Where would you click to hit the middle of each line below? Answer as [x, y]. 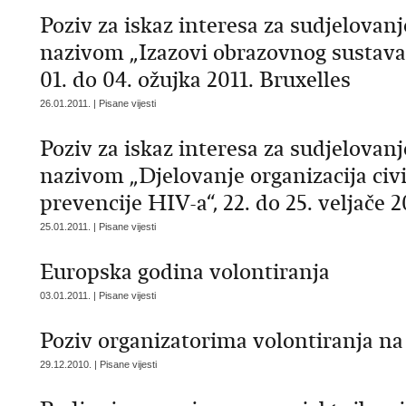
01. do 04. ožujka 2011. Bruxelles [195, 80]
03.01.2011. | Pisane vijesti [98, 295]
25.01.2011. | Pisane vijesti [98, 227]
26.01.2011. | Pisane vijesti [98, 103]
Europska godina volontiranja [185, 272]
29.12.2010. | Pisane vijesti [98, 364]
